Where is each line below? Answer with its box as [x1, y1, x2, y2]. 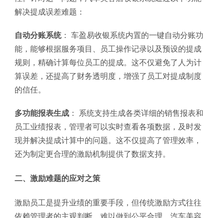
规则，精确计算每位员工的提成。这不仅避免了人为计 [15, 58, 201, 67]
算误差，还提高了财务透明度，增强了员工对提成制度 [15, 72, 201, 80]
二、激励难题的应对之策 [15, 174, 100, 182]
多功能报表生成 [15, 109, 69, 117]
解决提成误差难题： [15, 7, 85, 16]
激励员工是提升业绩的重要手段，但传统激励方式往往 [15, 198, 201, 207]
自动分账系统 [15, 31, 61, 39]
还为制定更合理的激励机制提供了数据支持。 [15, 149, 170, 158]
